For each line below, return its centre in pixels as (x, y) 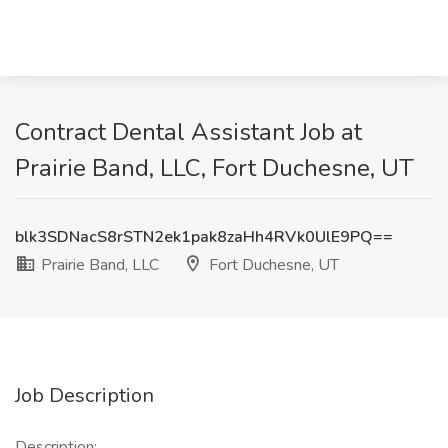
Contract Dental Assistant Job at (188, 132)
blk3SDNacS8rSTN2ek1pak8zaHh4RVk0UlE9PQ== (204, 237)
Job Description (84, 395)
